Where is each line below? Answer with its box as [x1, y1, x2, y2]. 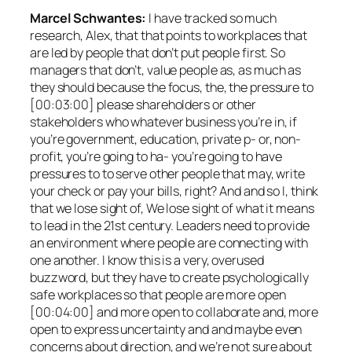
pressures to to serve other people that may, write [30, 164, 305, 182]
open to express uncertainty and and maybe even [30, 320, 302, 338]
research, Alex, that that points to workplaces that [30, 26, 307, 44]
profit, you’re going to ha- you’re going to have [30, 147, 283, 165]
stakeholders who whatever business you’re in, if [30, 112, 298, 130]
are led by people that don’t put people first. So [30, 43, 286, 61]
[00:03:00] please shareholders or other [30, 95, 257, 113]
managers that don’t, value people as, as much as [30, 60, 302, 79]
